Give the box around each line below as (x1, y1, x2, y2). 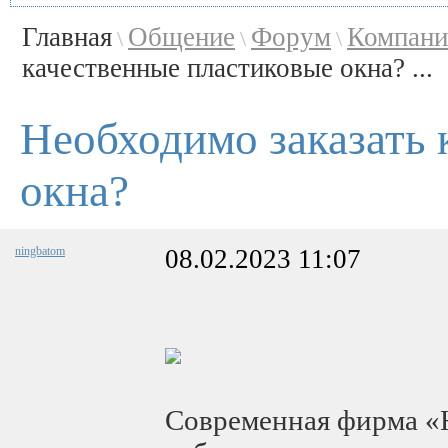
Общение (128, 22, 235, 52)
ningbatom (15, 243, 65, 258)
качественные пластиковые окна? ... (22, 53, 433, 83)
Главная (22, 22, 112, 52)
